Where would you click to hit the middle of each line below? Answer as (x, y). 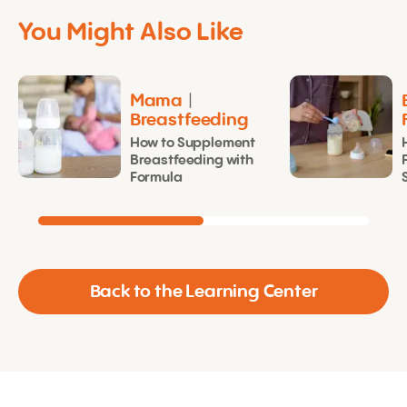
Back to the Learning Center (203, 293)
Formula (156, 178)
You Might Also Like (131, 33)
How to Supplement (193, 144)
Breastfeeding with (191, 161)
